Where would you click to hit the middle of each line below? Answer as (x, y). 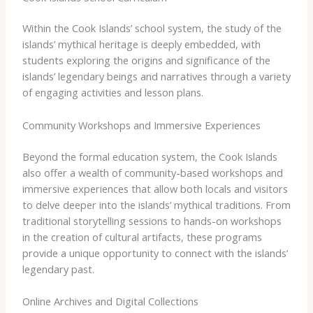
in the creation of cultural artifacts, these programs (142, 236)
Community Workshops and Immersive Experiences (141, 125)
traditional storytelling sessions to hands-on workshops (152, 220)
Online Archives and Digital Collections (110, 301)
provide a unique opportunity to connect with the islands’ (155, 253)
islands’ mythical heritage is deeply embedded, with (141, 44)
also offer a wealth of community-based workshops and (152, 172)
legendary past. (58, 269)
